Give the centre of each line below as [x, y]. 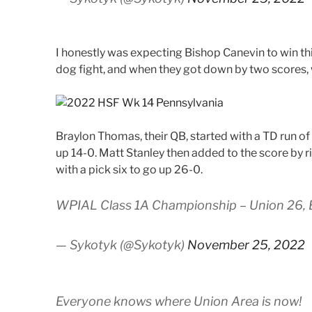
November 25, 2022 [246, 244]
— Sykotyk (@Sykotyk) [122, 244]
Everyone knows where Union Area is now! [179, 301]
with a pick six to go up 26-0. [129, 169]
